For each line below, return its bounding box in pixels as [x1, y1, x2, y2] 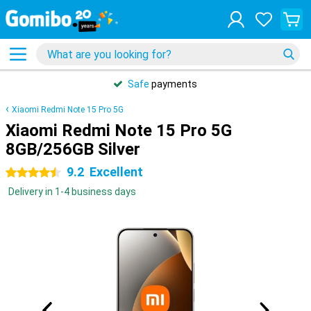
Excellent [90, 165, 143, 179]
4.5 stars [6, 167, 45, 178]
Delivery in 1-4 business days [8, 186, 136, 197]
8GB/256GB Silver [6, 140, 140, 159]
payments [149, 78, 197, 90]
